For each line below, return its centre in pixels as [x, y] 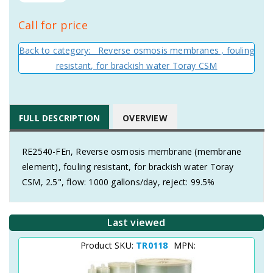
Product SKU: [108, 245]
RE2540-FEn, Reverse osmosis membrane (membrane [132, 151]
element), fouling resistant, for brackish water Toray [128, 167]
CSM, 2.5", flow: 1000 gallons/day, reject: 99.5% [119, 182]
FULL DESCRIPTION [60, 118]
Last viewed [136, 222]
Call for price [53, 25]
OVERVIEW [145, 118]
